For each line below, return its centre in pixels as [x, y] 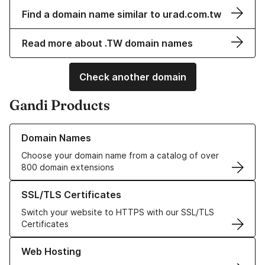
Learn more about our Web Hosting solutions [98, 243]
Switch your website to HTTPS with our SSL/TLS [118, 212]
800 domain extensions [68, 167]
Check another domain [132, 77]
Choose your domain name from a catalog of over [120, 156]
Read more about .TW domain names [107, 43]
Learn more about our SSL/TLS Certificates [95, 186]
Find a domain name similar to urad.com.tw [122, 14]
